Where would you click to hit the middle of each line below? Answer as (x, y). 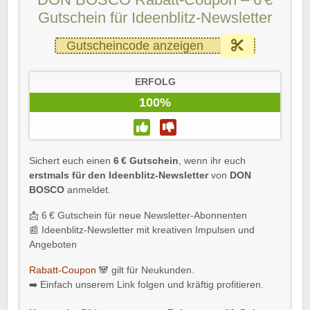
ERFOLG (155, 82)
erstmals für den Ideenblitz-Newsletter (119, 175)
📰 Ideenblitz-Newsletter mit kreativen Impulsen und (142, 230)
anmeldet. (88, 190)
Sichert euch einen (71, 161)
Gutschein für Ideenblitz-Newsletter (155, 17)
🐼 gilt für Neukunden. (145, 270)
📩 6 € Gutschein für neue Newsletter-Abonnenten (138, 215)
